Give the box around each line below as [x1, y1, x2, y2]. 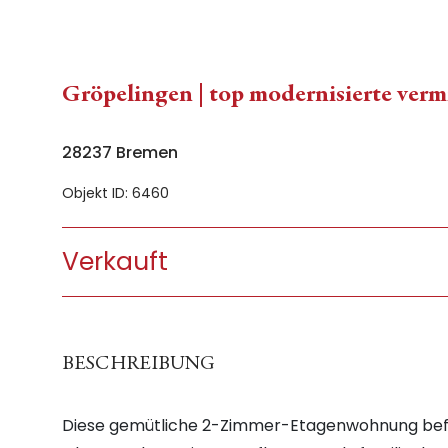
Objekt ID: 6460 [62, 183, 169, 203]
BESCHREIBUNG [62, 354, 215, 375]
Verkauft [62, 244, 168, 279]
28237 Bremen [62, 141, 178, 164]
